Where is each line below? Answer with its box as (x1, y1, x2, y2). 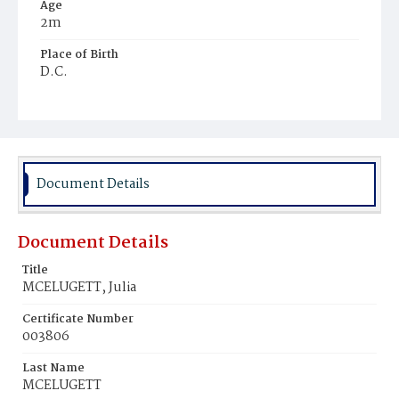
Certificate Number (22, 310, 134, 329)
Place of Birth (40, 45, 118, 64)
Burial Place (40, 94, 110, 113)
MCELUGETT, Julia (22, 277, 136, 298)
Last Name (22, 359, 85, 378)
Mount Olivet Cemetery (49, 113, 175, 132)
